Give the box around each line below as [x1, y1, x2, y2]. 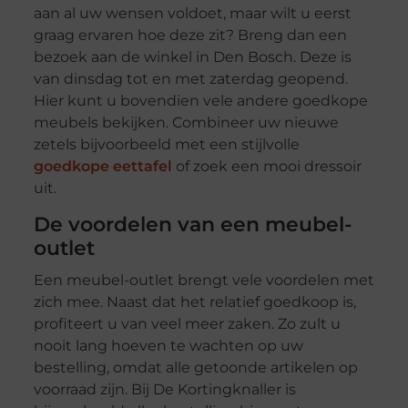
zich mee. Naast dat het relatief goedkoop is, [33, 293, 356, 311]
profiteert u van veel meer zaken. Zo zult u [33, 315, 341, 333]
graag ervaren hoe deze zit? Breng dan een [33, 26, 347, 45]
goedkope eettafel [33, 158, 172, 176]
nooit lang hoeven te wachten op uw [33, 337, 303, 355]
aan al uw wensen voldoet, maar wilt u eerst [33, 5, 352, 23]
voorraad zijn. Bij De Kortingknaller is [33, 381, 296, 399]
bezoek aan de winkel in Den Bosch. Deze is [33, 48, 352, 66]
